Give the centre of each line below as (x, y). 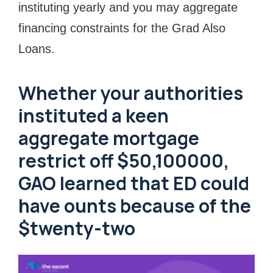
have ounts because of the (135, 206)
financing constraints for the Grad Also (122, 28)
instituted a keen (94, 115)
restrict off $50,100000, (124, 161)
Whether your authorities (131, 93)
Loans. (37, 48)
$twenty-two (77, 228)
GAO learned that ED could (134, 183)
